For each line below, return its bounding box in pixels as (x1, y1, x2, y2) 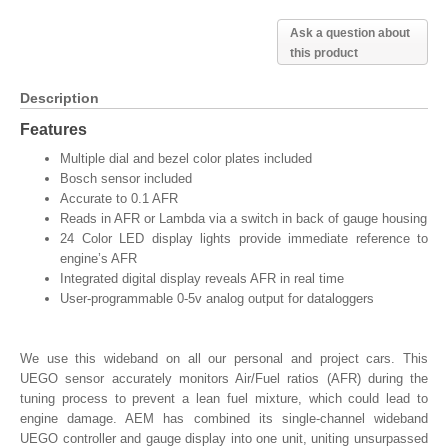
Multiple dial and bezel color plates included (60, 151, 312, 166)
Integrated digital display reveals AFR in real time (60, 271, 344, 286)
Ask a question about (289, 26, 410, 40)
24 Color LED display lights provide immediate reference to (60, 231, 428, 246)
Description (20, 90, 99, 106)
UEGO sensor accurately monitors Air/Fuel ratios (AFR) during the (20, 371, 428, 386)
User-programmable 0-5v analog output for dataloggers (60, 291, 374, 306)
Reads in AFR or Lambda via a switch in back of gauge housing (60, 211, 427, 226)
